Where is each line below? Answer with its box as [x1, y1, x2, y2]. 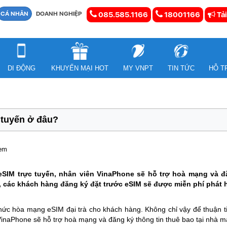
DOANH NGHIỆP [36, 10, 82, 17]
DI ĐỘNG [7, 64, 35, 72]
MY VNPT [123, 64, 153, 72]
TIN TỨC [167, 64, 195, 72]
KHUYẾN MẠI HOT [51, 64, 108, 72]
